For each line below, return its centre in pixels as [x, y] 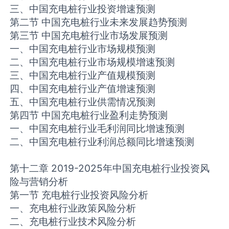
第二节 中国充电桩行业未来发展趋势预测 [99, 22]
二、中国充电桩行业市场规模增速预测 [93, 62]
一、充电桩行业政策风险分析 [73, 208]
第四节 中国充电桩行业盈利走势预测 [89, 115]
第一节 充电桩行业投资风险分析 [79, 195]
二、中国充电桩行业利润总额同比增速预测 [102, 142]
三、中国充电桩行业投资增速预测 [83, 9]
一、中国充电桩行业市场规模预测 [83, 49]
